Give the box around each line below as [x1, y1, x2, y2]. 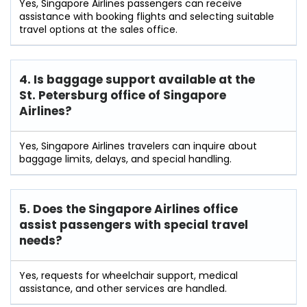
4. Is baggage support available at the [19, 71, 255, 88]
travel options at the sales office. [19, 23, 177, 37]
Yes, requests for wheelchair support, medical [19, 269, 238, 283]
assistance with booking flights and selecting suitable [19, 10, 274, 24]
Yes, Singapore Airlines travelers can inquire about [19, 139, 257, 153]
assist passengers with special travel [19, 217, 248, 234]
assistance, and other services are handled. [19, 282, 227, 296]
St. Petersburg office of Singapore [19, 87, 226, 104]
